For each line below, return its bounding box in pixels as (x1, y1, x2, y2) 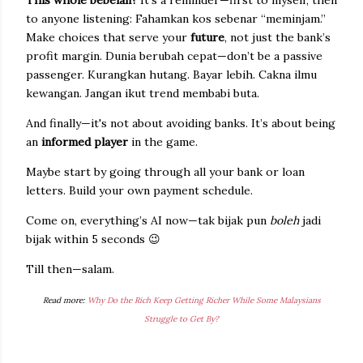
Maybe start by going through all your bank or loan (26, 164, 305, 179)
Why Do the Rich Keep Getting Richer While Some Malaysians (87, 295, 321, 305)
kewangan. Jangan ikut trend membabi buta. (26, 86, 259, 100)
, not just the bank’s (224, 30, 331, 45)
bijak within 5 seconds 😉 (26, 232, 160, 246)
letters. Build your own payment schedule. (26, 183, 253, 198)
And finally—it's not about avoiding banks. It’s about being (26, 116, 335, 130)
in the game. (128, 135, 198, 149)
